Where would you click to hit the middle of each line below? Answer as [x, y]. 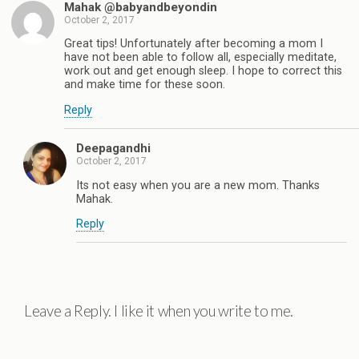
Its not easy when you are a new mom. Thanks [198, 185]
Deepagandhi [113, 149]
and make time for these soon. [145, 85]
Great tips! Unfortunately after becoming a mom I [194, 44]
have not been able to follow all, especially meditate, [200, 58]
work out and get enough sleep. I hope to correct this [203, 71]
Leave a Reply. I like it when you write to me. [159, 311]
